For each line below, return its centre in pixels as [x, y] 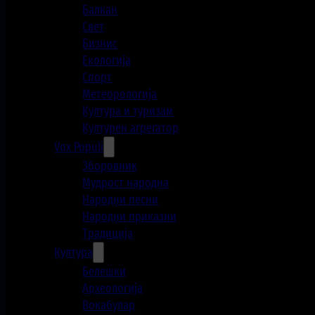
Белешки [104, 272]
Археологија [113, 289]
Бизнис [100, 44]
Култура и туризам [128, 111]
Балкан [100, 10]
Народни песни [121, 200]
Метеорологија [120, 95]
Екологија [107, 61]
